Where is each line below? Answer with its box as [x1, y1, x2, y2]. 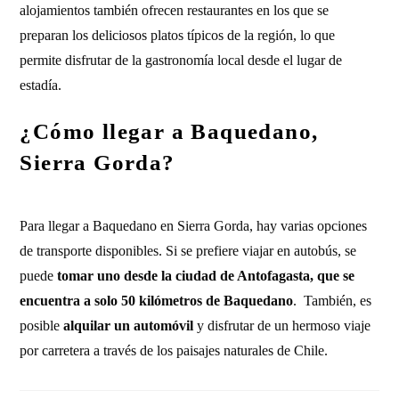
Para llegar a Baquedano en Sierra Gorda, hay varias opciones [20, 218, 368, 233]
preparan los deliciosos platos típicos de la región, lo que [20, 28, 336, 43]
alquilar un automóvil [63, 318, 198, 333]
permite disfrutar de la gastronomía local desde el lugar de [20, 53, 343, 68]
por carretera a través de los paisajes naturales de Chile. [20, 343, 329, 358]
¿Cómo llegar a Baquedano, [20, 119, 319, 143]
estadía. [20, 77, 62, 93]
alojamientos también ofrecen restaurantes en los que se [20, 3, 330, 18]
